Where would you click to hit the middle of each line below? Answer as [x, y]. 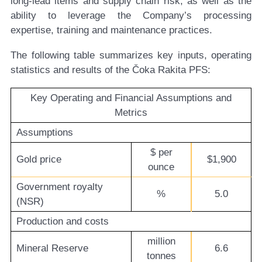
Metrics [131, 113]
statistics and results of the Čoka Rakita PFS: [111, 70]
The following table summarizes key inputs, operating [131, 56]
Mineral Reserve [52, 249]
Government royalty [59, 187]
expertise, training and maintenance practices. [111, 30]
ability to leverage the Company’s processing [131, 16]
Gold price [39, 160]
